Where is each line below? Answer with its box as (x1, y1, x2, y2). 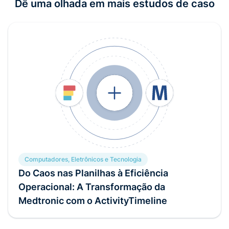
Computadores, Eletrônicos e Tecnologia (25, 155, 142, 163)
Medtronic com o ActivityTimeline (18, 195, 167, 206)
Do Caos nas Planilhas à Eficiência (18, 167, 168, 178)
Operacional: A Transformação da (18, 181, 165, 192)
